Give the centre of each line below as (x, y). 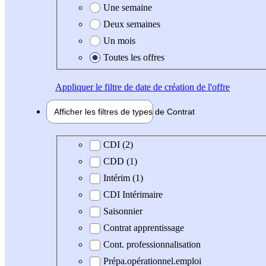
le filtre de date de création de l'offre (161, 87)
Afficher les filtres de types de (110, 111)
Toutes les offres (134, 57)
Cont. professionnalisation (152, 245)
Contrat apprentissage (144, 228)
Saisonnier (123, 211)
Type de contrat (93, 144)
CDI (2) (118, 145)
